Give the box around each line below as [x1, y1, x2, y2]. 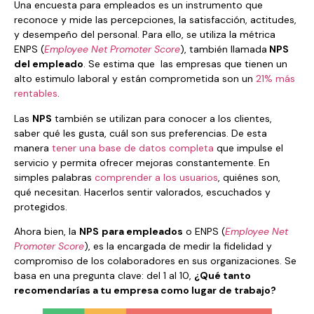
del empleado [14, 57, 83, 71]
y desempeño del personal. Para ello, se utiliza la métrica [14, 28, 275, 41]
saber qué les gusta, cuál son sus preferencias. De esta [14, 126, 267, 139]
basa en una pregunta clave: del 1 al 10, [14, 269, 194, 282]
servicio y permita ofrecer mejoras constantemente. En [14, 156, 270, 169]
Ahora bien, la [14, 225, 79, 238]
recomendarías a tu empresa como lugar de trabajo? [14, 284, 276, 297]
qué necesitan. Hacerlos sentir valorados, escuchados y [14, 185, 271, 198]
